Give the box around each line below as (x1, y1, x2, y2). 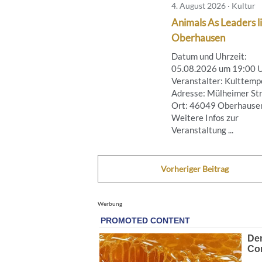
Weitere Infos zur (171, 112, 239, 123)
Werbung (98, 199, 122, 207)
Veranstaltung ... (171, 124, 233, 135)
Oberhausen (171, 31, 225, 44)
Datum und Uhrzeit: (171, 50, 247, 61)
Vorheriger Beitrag (160, 163, 229, 174)
